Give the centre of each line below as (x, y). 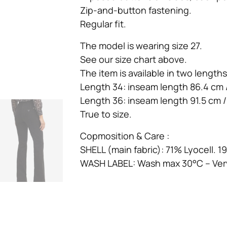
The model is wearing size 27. (141, 46)
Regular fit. (103, 24)
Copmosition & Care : (125, 136)
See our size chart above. (134, 60)
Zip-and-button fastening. (136, 10)
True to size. (106, 114)
